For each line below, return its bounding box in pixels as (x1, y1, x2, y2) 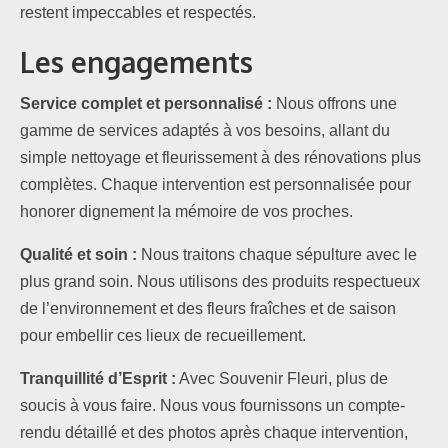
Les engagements (20, 44, 253, 81)
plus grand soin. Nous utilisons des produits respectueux (20, 273, 420, 291)
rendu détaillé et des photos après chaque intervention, (20, 424, 408, 442)
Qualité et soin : (20, 246, 137, 264)
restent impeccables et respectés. (20, 4, 256, 22)
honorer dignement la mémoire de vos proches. (20, 203, 353, 221)
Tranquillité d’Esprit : (20, 370, 176, 388)
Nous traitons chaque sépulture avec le (137, 246, 417, 264)
